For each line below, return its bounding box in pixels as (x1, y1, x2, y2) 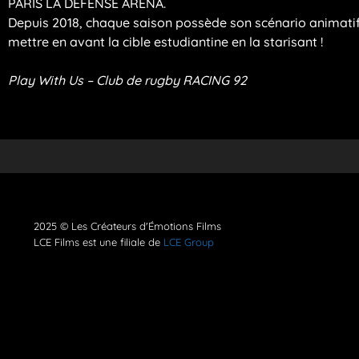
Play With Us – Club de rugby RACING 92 (8, 72, 250, 88)
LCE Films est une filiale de (34, 236, 163, 248)
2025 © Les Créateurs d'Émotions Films (34, 220, 221, 232)
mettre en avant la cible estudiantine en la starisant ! (8, 34, 323, 50)
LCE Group (163, 236, 214, 248)
